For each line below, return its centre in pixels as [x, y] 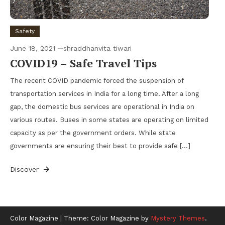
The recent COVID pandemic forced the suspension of [97, 80]
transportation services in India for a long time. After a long [104, 93]
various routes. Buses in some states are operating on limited [109, 120]
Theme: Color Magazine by [107, 218]
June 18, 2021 [33, 48]
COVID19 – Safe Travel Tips [83, 63]
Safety [25, 31]
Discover [26, 169]
